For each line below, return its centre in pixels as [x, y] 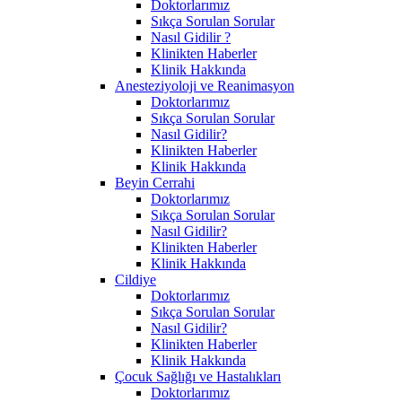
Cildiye [135, 279]
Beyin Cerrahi [155, 182]
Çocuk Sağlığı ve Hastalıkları [198, 376]
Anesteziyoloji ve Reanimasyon [205, 85]
